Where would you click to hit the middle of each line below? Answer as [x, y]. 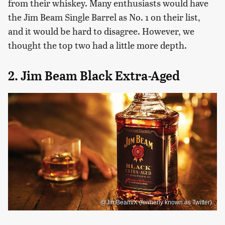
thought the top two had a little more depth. [97, 45]
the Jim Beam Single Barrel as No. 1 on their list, [104, 17]
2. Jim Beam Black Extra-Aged [94, 76]
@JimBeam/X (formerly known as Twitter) [156, 202]
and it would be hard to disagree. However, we [101, 31]
